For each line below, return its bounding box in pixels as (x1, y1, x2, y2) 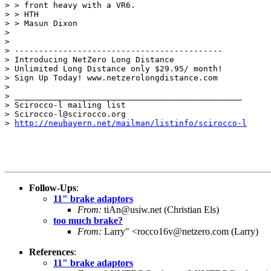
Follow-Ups (29, 182, 76, 193)
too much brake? (53, 215, 123, 226)
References (29, 246, 74, 257)
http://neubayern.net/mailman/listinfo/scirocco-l (15, 118, 247, 128)
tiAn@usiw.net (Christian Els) (102, 204, 219, 215)
